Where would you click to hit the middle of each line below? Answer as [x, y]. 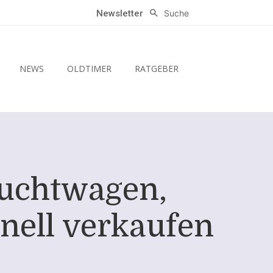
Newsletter [120, 14]
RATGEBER [156, 69]
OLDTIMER [89, 69]
